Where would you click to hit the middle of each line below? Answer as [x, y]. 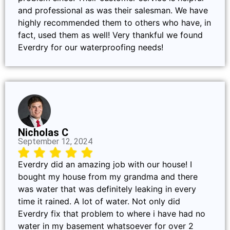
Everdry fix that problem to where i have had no [112, 214]
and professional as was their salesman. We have [113, 10]
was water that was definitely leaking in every [107, 189]
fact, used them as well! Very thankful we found [110, 35]
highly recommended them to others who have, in [114, 22]
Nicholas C [43, 132]
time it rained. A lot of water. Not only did [99, 202]
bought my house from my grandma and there [108, 177]
